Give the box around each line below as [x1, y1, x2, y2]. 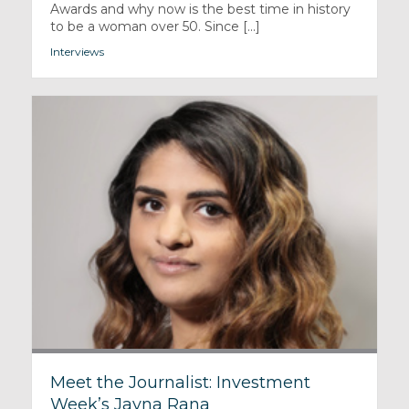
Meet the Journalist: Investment [49, 372, 310, 393]
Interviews [49, 45, 104, 59]
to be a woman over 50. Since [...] [49, 18, 260, 36]
